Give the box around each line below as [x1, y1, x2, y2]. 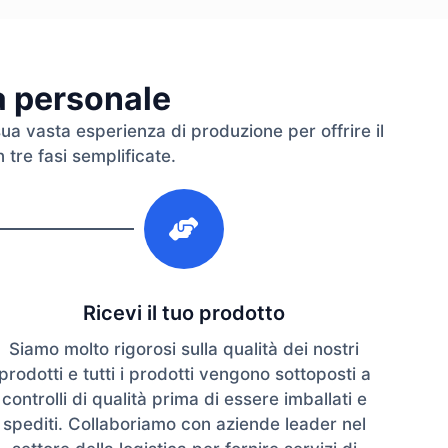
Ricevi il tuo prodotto [83, 301, 285, 326]
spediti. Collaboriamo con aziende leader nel [2, 414, 366, 435]
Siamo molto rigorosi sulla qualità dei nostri [9, 339, 359, 360]
